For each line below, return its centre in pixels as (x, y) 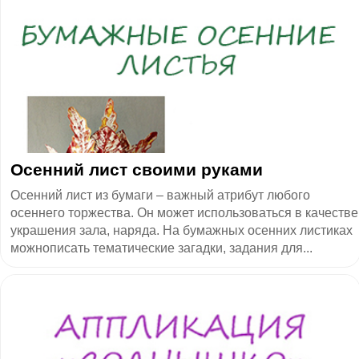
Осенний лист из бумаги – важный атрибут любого (160, 195)
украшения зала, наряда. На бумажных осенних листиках (182, 230)
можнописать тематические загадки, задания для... (161, 248)
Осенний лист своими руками (137, 169)
